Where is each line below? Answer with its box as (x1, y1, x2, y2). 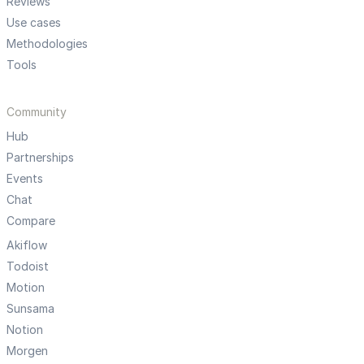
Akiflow (6, 238, 47, 253)
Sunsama (6, 301, 54, 316)
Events (6, 171, 43, 186)
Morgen (6, 344, 48, 358)
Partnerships (6, 150, 74, 165)
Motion (6, 280, 45, 295)
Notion (6, 323, 43, 337)
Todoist (6, 259, 49, 274)
